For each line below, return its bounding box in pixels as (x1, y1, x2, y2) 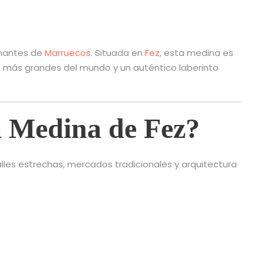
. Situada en (91, 47, 145, 60)
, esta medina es (160, 47, 233, 60)
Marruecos (45, 47, 91, 60)
